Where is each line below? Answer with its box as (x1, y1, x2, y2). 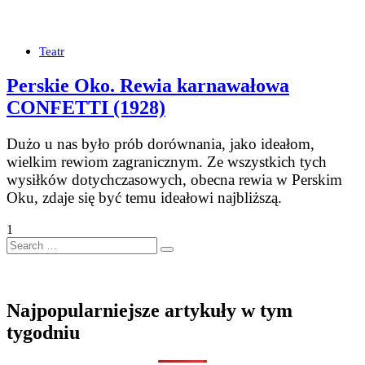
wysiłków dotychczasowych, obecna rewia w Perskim (7, 170, 342, 188)
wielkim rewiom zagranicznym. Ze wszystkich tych (7, 152, 327, 170)
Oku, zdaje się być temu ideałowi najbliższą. (7, 188, 282, 206)
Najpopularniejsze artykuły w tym (7, 299, 292, 321)
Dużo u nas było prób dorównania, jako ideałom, (7, 134, 314, 152)
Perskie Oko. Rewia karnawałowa (7, 74, 289, 96)
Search (6, 235, 41, 250)
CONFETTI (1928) (7, 96, 165, 118)
